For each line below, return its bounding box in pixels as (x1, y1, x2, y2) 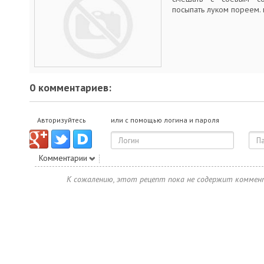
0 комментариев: (29, 81, 111, 94)
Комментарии (39, 153, 87, 163)
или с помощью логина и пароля (111, 115, 219, 124)
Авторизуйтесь (37, 115, 86, 124)
